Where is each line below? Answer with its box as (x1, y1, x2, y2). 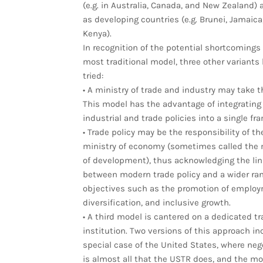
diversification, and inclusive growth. (82, 197, 231, 208)
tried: (82, 70, 103, 81)
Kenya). (82, 28, 112, 39)
